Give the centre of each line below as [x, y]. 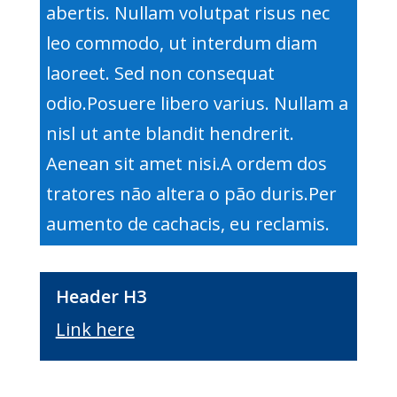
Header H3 [101, 296]
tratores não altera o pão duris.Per [191, 193]
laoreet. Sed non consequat [160, 73]
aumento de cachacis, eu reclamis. [187, 223]
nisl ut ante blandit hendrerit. [170, 133]
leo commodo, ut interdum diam [181, 43]
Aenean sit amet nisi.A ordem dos [186, 163]
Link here [95, 329]
